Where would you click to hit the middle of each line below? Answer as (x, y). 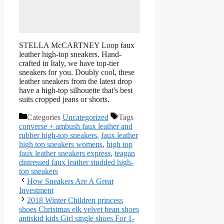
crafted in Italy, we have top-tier (69, 63)
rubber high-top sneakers (58, 135)
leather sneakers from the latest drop (75, 81)
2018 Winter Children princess (75, 200)
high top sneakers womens (61, 144)
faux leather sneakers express (65, 153)
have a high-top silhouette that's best (76, 90)
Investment (36, 190)
